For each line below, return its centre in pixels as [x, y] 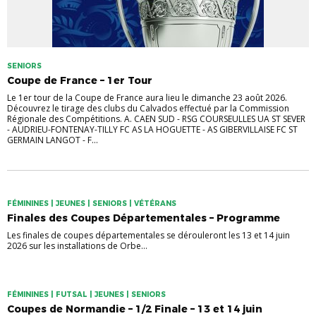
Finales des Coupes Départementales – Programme [144, 218]
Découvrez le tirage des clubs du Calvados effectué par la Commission [148, 109]
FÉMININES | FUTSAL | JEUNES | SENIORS [86, 295]
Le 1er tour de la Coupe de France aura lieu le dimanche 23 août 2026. [147, 98]
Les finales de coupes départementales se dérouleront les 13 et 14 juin [148, 236]
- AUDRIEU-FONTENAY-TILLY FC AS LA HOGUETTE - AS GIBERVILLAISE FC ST [152, 130]
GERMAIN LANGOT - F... [53, 140]
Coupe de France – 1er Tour [80, 81]
